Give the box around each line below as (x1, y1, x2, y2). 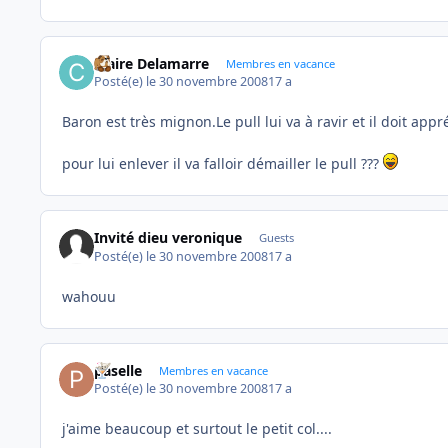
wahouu (62, 286, 116, 306)
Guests (258, 230, 294, 246)
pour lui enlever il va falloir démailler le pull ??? (62, 154, 383, 174)
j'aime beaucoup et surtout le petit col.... (62, 419, 332, 439)
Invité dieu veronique (94, 228, 243, 248)
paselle (94, 360, 143, 380)
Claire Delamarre (94, 53, 210, 73)
